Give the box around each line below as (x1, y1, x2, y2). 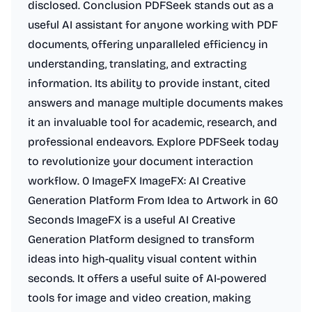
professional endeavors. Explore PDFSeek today (28, 135, 279, 148)
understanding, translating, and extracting (28, 57, 247, 70)
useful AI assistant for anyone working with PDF (28, 18, 278, 31)
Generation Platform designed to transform (28, 233, 254, 246)
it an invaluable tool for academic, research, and (28, 116, 277, 129)
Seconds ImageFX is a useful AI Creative (28, 213, 235, 226)
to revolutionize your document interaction (28, 155, 253, 168)
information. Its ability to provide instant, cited (28, 77, 270, 90)
